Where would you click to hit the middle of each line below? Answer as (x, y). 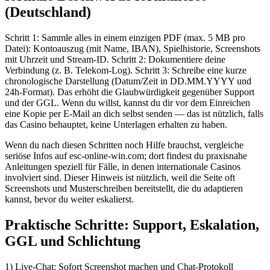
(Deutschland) (48, 12)
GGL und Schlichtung (73, 241)
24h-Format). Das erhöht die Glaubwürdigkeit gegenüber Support (130, 92)
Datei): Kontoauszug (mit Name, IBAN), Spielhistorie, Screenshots (133, 49)
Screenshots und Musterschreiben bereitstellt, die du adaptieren (124, 189)
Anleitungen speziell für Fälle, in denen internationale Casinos (123, 167)
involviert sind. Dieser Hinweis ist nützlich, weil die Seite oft (120, 178)
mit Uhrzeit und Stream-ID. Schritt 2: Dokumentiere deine (115, 60)
